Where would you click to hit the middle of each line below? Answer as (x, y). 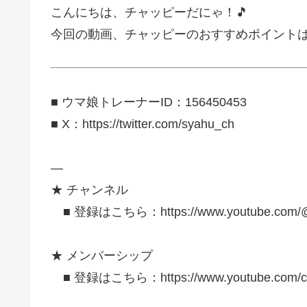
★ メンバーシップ (102, 256)
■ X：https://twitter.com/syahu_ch (143, 124)
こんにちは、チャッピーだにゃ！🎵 (149, 12)
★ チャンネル (89, 189)
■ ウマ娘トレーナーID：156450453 (149, 102)
